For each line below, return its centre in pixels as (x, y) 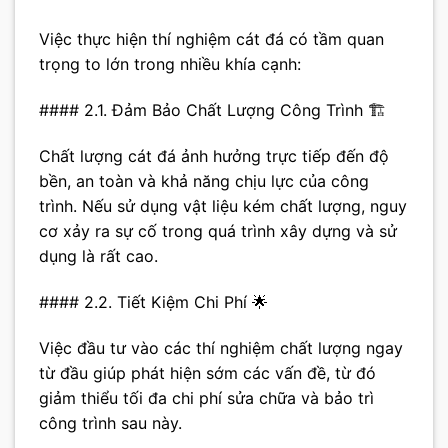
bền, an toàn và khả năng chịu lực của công (204, 181)
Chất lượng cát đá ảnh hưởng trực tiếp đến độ (214, 156)
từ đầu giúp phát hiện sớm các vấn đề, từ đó (207, 372)
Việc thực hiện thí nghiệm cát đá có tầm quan (211, 39)
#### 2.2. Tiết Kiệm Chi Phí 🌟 (153, 301)
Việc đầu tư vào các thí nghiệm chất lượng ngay (221, 347)
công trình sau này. (110, 422)
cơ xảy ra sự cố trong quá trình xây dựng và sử (218, 231)
